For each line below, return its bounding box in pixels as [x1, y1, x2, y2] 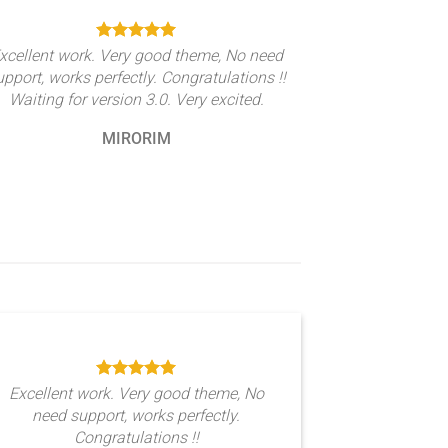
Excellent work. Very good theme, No [8, 384, 264, 403]
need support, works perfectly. [32, 406, 240, 425]
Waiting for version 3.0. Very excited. [8, 90, 264, 109]
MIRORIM [101, 129, 171, 148]
